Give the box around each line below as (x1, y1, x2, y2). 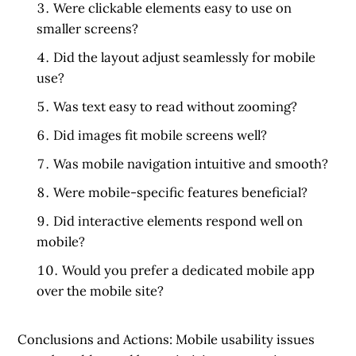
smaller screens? (37, 19, 139, 37)
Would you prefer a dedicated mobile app (62, 261, 315, 279)
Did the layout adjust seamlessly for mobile (53, 48, 316, 66)
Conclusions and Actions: (17, 330, 176, 348)
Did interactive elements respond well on (53, 211, 304, 230)
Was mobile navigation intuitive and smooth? (53, 154, 329, 172)
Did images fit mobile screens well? (53, 126, 268, 144)
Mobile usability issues (176, 330, 315, 348)
